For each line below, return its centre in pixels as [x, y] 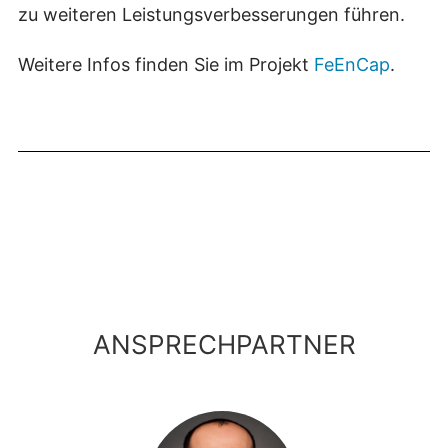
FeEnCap [352, 65]
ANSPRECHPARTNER [224, 344]
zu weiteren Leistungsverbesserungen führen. [211, 15]
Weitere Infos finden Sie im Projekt [166, 65]
